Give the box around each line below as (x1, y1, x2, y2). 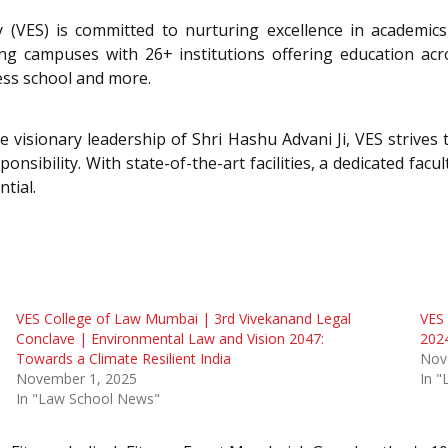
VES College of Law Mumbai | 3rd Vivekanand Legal (15, 308, 351, 328)
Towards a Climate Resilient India (15, 348, 231, 368)
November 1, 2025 (15, 368, 137, 388)
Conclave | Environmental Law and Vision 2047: (15, 328, 324, 348)
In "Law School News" (15, 388, 160, 408)
